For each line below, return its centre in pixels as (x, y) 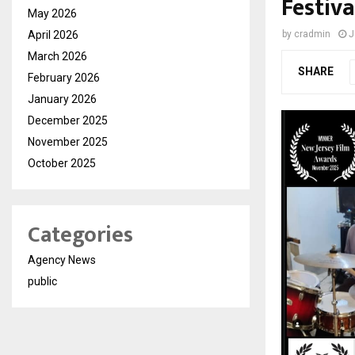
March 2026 (57, 57)
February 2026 (64, 78)
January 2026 (62, 99)
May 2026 (52, 14)
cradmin (312, 34)
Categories (80, 235)
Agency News (62, 260)
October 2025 (62, 164)
